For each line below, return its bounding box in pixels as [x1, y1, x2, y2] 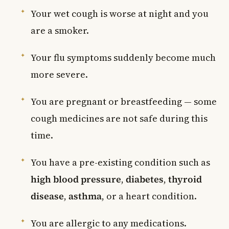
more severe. [31, 67, 88, 81]
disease [31, 189, 64, 202]
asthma [68, 189, 102, 202]
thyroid [168, 172, 202, 186]
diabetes [126, 172, 164, 186]
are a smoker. [31, 24, 89, 37]
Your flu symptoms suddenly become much [31, 51, 216, 64]
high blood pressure [31, 172, 121, 186]
